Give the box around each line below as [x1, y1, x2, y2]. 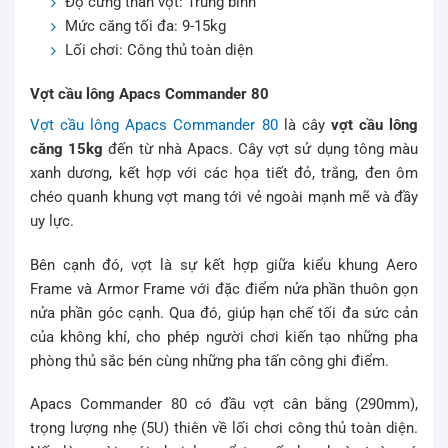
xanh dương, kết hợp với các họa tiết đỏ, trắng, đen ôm [30, 164, 418, 183]
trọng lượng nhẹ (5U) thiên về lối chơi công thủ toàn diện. [30, 419, 418, 438]
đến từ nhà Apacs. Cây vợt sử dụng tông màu [103, 140, 419, 159]
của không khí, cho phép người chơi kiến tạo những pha [30, 327, 418, 346]
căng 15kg [30, 140, 104, 159]
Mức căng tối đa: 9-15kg [65, 17, 226, 36]
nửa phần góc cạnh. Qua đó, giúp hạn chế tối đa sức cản [30, 303, 418, 322]
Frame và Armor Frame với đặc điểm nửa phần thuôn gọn [30, 279, 418, 298]
